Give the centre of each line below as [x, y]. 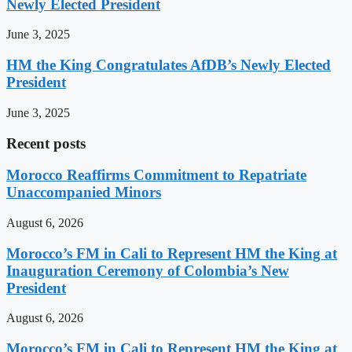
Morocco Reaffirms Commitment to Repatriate [156, 175]
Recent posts [46, 143]
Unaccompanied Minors [84, 192]
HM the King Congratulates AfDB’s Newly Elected [169, 65]
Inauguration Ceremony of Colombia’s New [148, 270]
